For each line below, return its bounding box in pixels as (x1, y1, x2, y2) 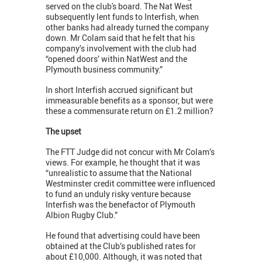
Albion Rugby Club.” (46, 209, 119, 221)
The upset (46, 126, 81, 137)
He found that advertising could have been (46, 230, 200, 242)
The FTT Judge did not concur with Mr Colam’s (46, 146, 215, 158)
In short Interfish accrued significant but (46, 84, 193, 96)
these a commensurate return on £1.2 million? (46, 105, 213, 117)
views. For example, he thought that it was (46, 157, 200, 168)
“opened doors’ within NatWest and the (46, 53, 187, 65)
